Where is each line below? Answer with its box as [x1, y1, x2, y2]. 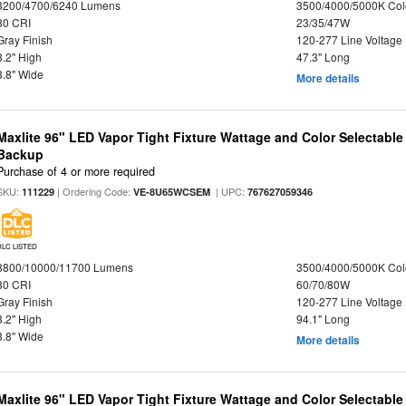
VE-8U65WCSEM [133, 185, 211, 199]
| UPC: [210, 184, 248, 199]
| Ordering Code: [54, 184, 134, 199]
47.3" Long [295, 49, 350, 64]
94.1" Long [295, 311, 350, 327]
